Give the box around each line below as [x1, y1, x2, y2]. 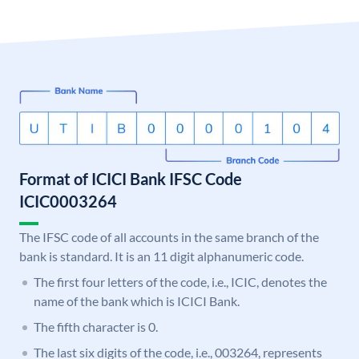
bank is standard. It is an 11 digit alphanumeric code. [19, 248, 304, 264]
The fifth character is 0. [34, 319, 158, 335]
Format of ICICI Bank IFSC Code [19, 169, 242, 189]
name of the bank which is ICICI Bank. [34, 293, 240, 309]
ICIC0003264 [19, 192, 117, 212]
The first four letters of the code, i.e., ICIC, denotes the [34, 274, 327, 290]
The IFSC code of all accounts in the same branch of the [19, 229, 319, 245]
